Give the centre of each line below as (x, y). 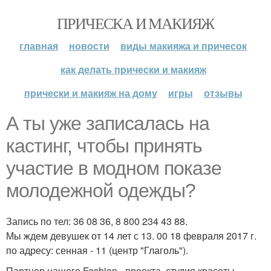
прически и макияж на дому (90, 93)
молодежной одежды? (101, 191)
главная (39, 46)
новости (89, 46)
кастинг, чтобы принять (104, 146)
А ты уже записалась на (108, 123)
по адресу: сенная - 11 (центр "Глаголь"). (97, 250)
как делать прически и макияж (133, 69)
